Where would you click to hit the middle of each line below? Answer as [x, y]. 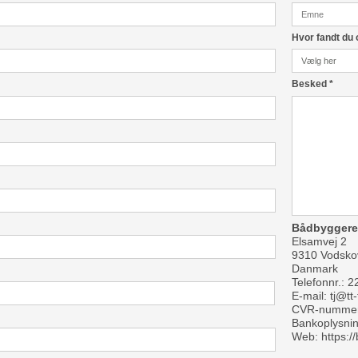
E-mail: [311, 295]
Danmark [315, 268]
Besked [311, 84]
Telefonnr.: [320, 282]
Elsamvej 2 [320, 241]
